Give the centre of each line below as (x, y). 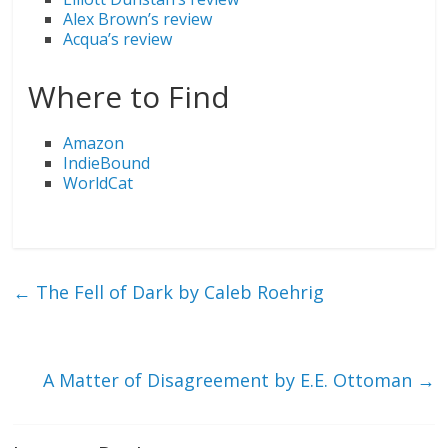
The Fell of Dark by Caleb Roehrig (178, 292)
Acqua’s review (118, 39)
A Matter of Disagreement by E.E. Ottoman (229, 380)
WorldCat (98, 183)
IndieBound (107, 163)
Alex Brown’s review (138, 19)
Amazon (94, 143)
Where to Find (129, 97)
